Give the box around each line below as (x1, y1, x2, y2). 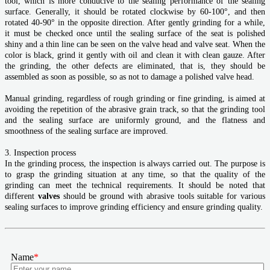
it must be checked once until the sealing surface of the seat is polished (5, 28, 265, 38)
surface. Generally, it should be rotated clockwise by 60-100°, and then (5, 7, 265, 16)
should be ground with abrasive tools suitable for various (59, 191, 266, 201)
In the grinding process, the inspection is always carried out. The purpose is (5, 159, 265, 168)
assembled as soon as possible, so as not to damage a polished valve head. (5, 72, 254, 81)
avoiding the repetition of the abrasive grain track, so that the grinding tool (5, 104, 265, 114)
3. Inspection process (5, 148, 76, 157)
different (5, 191, 38, 201)
